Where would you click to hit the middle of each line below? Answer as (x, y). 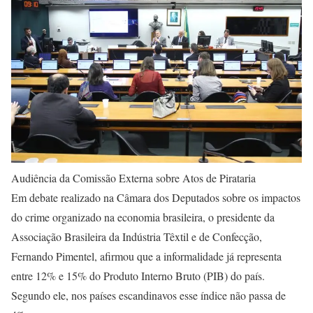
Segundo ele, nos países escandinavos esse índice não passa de (148, 295)
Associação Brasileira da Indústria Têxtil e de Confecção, (137, 236)
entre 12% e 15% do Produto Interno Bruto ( (109, 275)
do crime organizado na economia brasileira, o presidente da (143, 217)
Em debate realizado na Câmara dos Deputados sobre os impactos (156, 197)
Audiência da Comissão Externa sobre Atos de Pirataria (133, 177)
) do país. (245, 275)
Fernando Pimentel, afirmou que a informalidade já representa (146, 256)
